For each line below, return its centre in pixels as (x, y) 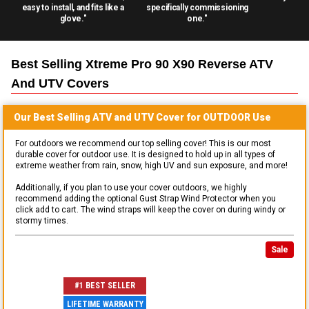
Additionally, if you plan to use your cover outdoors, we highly (131, 187)
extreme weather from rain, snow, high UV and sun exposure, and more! (151, 165)
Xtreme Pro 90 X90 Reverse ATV (179, 64)
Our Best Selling (53, 117)
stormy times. (42, 220)
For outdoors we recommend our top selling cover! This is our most (143, 143)
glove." (73, 18)
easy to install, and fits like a (73, 7)
